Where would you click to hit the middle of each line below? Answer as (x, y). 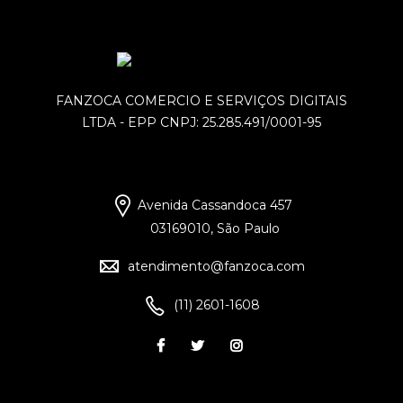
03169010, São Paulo (215, 228)
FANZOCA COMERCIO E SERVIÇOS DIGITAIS (201, 101)
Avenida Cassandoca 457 (215, 206)
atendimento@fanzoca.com (216, 266)
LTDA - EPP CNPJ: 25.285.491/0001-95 (201, 123)
